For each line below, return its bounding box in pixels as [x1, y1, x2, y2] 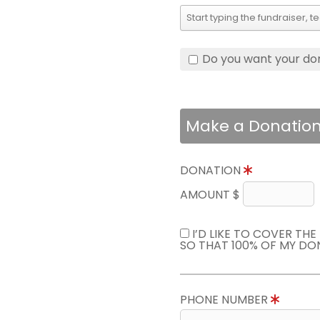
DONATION [180, 162, 244, 179]
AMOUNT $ [180, 186, 243, 203]
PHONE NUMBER [180, 291, 271, 308]
